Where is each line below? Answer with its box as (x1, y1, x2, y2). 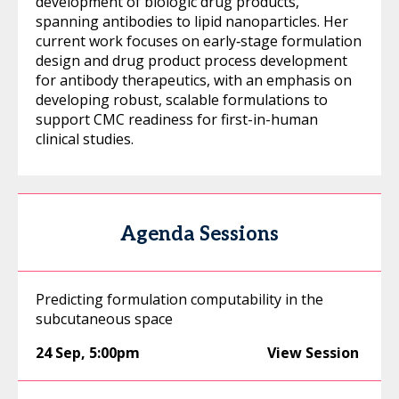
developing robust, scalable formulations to (36, 90, 328, 110)
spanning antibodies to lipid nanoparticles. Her (36, 12, 348, 31)
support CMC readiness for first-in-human (36, 110, 318, 129)
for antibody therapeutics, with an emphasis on (36, 70, 352, 90)
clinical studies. (36, 129, 134, 149)
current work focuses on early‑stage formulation (36, 31, 362, 51)
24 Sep (36, 343, 81, 362)
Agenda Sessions (120, 223, 279, 246)
